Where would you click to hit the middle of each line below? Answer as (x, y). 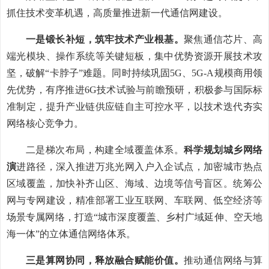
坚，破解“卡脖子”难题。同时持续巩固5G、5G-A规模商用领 (134, 73)
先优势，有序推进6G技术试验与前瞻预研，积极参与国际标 (134, 90)
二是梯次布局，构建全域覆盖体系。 (105, 150)
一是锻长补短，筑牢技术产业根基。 (105, 39)
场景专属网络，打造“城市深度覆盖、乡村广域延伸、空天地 (134, 217)
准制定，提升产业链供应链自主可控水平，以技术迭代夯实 (134, 107)
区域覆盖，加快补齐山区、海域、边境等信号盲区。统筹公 (134, 183)
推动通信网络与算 (223, 260)
